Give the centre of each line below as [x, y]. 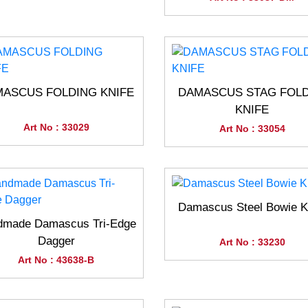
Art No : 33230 [252, 242]
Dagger [56, 241]
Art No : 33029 [56, 127]
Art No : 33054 [252, 129]
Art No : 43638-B [56, 260]
